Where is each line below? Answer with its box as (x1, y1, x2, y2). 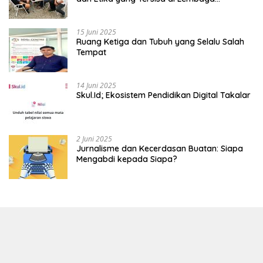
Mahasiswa (76, 4, 120, 15)
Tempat (76, 46, 106, 58)
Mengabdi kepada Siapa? (76, 153, 177, 164)
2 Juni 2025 (76, 133, 112, 144)
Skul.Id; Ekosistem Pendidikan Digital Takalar (76, 89, 251, 100)
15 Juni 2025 (76, 26, 116, 37)
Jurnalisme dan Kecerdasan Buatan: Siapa (76, 143, 243, 154)
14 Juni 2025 (76, 80, 116, 90)
